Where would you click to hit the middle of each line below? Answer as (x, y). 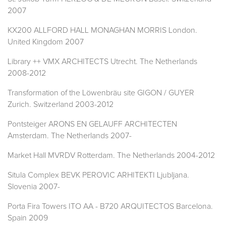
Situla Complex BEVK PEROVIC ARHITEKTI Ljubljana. (98, 175)
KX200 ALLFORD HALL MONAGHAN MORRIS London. (102, 31)
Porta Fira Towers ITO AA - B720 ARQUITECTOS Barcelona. (110, 207)
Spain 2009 (28, 218)
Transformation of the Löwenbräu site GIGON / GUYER (101, 93)
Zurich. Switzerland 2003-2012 (61, 105)
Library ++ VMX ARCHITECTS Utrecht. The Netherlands (102, 62)
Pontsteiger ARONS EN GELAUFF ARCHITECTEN (92, 124)
